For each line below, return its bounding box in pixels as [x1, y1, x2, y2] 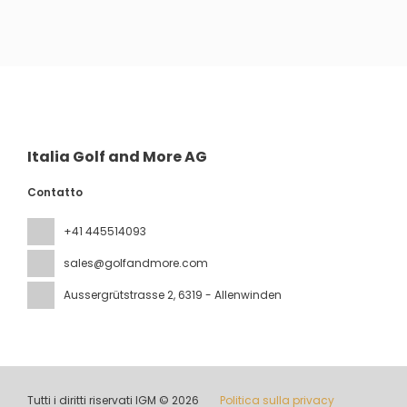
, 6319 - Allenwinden [174, 286, 282, 303]
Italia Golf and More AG [27, 145, 207, 167]
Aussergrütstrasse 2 [64, 286, 174, 303]
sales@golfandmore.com [64, 254, 208, 271]
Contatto [27, 184, 83, 200]
